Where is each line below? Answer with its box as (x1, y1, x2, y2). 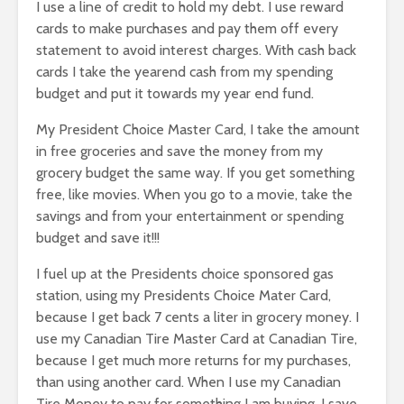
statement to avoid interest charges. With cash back (36, 41, 356, 59)
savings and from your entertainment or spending (36, 207, 344, 225)
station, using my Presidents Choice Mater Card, (36, 286, 331, 304)
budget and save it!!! (36, 228, 160, 246)
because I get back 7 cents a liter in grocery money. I (36, 308, 359, 326)
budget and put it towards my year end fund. (36, 84, 314, 102)
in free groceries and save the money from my (36, 142, 323, 160)
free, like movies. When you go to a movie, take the (36, 185, 353, 203)
